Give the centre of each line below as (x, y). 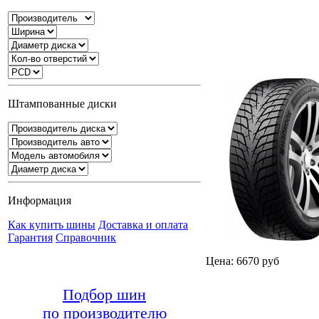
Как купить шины (52, 225)
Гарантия (30, 237)
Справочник (86, 237)
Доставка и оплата (143, 225)
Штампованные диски (62, 104)
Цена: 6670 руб (242, 261)
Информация (40, 200)
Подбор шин (104, 294)
